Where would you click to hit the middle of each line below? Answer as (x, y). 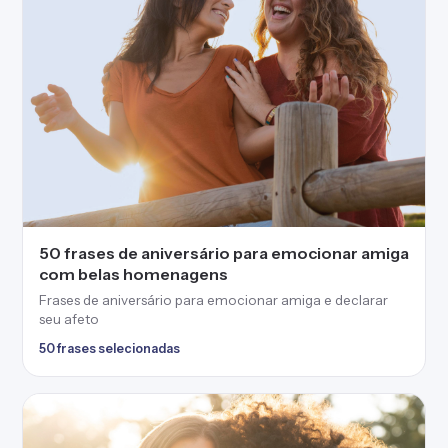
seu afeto (69, 319)
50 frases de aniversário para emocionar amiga (224, 253)
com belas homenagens (133, 274)
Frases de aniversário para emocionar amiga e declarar (213, 300)
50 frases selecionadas (109, 348)
